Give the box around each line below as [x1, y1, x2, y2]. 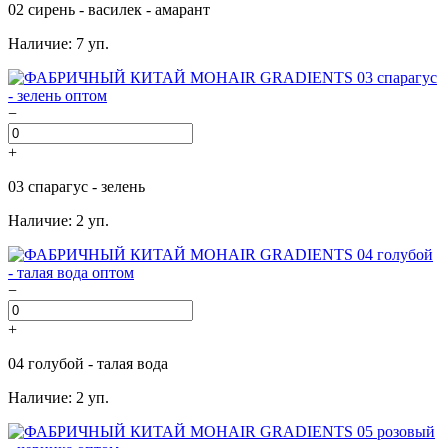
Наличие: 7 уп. [8, 34, 109, 52]
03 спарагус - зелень [8, 177, 145, 195]
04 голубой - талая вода [8, 354, 168, 372]
